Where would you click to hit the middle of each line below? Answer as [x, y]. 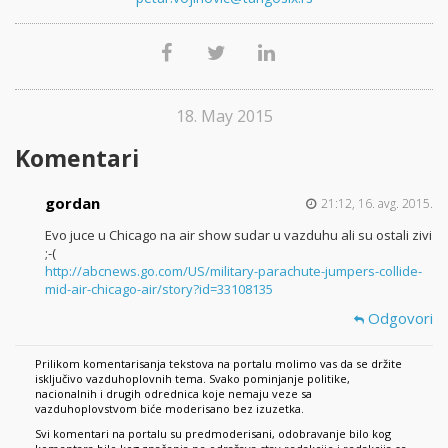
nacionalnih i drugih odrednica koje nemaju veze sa [173, 393]
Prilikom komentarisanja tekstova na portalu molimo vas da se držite [218, 363]
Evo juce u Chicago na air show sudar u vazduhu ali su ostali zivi [238, 234]
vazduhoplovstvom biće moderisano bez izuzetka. [169, 408]
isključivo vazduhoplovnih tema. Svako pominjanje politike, [192, 378]
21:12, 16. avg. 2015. [377, 203]
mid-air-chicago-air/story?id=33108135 [159, 288]
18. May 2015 [224, 115]
